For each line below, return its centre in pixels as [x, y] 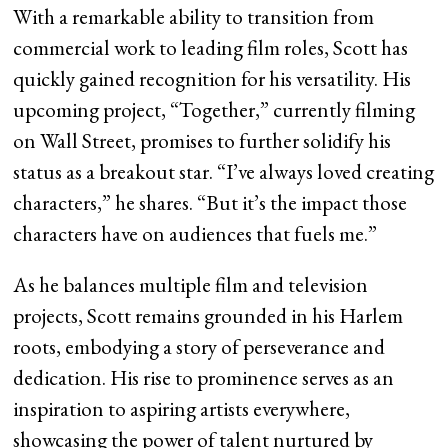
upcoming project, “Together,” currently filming [214, 109]
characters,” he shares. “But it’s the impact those [210, 202]
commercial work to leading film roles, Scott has [211, 47]
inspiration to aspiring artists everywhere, [182, 408]
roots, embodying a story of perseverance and [199, 346]
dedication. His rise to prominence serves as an [204, 377]
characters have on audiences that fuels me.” [195, 233]
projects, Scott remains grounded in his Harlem [208, 315]
